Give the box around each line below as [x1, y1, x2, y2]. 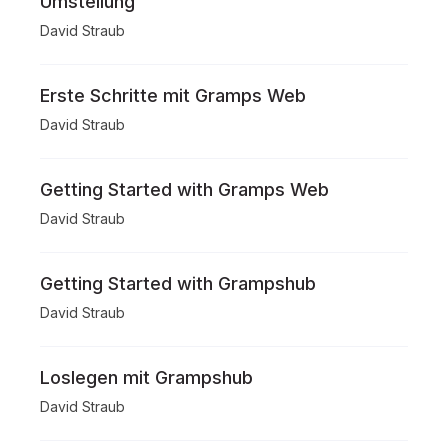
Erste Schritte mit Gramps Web [40, 85, 306, 106]
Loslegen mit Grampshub [40, 367, 253, 388]
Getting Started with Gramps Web [40, 179, 329, 200]
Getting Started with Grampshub [40, 273, 316, 294]
